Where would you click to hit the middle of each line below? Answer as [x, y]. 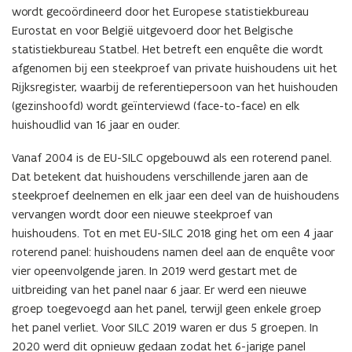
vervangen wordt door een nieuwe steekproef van [142, 214]
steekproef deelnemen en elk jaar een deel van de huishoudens [176, 196]
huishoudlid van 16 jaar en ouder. [96, 125]
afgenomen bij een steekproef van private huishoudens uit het [174, 68]
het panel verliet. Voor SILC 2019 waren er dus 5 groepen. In [165, 328]
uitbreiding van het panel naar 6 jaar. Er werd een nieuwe [159, 290]
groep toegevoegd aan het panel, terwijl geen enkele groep [167, 309]
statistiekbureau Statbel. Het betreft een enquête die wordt [167, 49]
